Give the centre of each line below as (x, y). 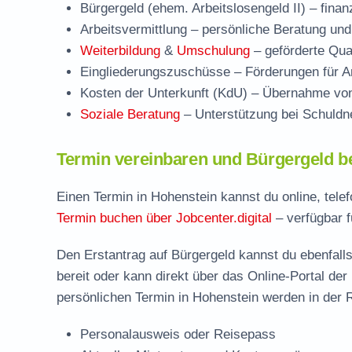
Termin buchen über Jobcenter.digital (164, 218)
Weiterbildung (120, 51)
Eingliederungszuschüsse (155, 72)
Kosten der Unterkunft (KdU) (164, 93)
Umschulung (213, 51)
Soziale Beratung (130, 114)
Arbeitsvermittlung (134, 29)
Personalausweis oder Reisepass (178, 334)
